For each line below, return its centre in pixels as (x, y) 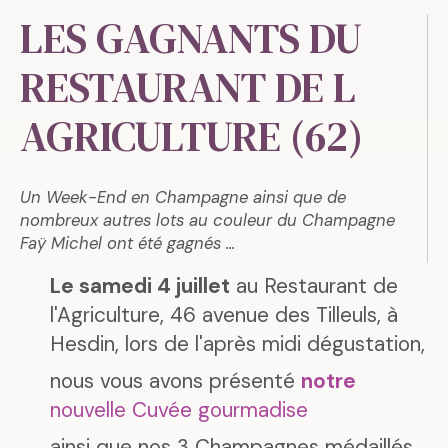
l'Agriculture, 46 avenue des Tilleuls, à (224, 315)
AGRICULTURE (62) (191, 137)
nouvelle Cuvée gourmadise (179, 410)
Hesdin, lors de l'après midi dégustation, (237, 344)
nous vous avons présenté (172, 381)
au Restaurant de (314, 286)
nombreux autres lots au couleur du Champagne (207, 220)
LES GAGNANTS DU (191, 39)
